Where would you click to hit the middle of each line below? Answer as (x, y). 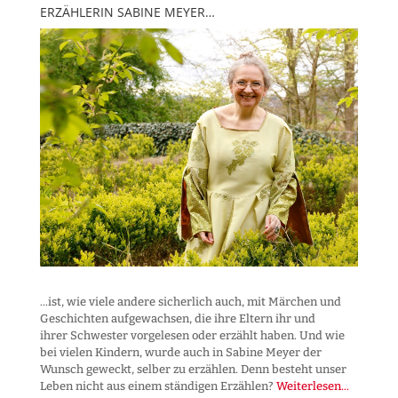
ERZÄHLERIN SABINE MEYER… (127, 12)
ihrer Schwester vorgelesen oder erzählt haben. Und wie (192, 336)
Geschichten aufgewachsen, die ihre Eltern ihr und (177, 319)
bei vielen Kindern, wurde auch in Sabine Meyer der (180, 353)
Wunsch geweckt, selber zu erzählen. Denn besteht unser (193, 370)
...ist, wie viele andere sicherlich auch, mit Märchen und (190, 302)
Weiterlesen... (312, 386)
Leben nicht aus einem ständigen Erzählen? (158, 386)
